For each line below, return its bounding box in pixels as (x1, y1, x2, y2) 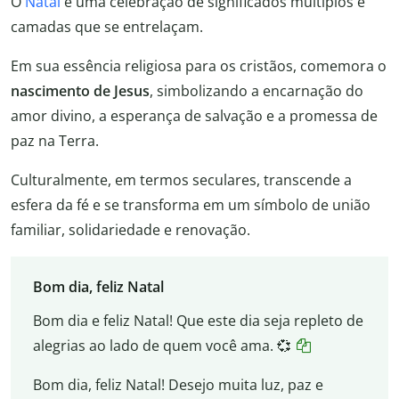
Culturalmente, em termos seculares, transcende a (11, 169, 352, 190)
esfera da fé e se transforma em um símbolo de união (11, 194, 370, 215)
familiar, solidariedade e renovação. (11, 219, 250, 240)
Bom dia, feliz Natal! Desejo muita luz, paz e (32, 375, 323, 395)
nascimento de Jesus (11, 80, 150, 101)
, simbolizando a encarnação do (150, 80, 363, 101)
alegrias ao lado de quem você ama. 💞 (32, 336, 291, 356)
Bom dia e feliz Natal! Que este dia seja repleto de (32, 311, 363, 331)
